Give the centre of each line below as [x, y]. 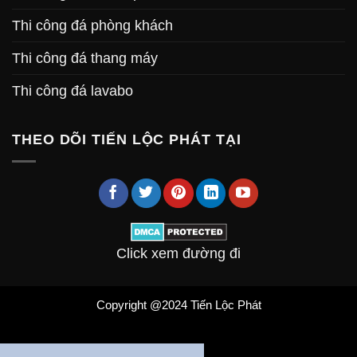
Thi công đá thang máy [85, 58]
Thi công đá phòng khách [92, 25]
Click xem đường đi [178, 253]
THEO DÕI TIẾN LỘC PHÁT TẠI [127, 139]
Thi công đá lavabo [73, 90]
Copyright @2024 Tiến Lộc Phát [178, 306]
